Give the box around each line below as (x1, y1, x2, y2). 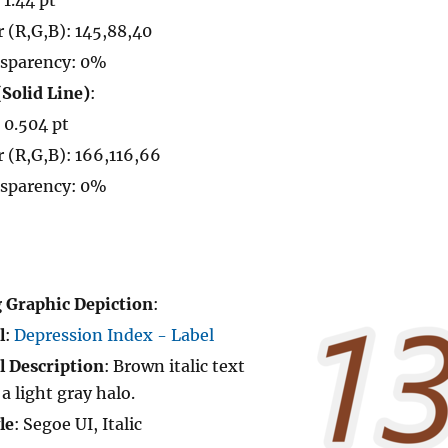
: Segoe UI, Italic (14, 414, 142, 435)
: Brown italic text (104, 356, 245, 377)
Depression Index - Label (14, 325, 214, 346)
